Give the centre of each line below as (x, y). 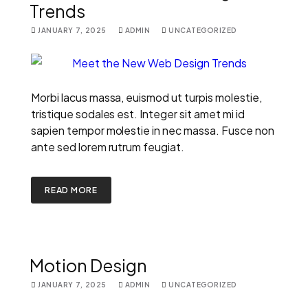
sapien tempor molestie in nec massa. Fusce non (153, 130)
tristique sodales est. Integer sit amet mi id (138, 113)
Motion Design (88, 265)
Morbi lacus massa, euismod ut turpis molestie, (146, 97)
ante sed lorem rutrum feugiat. (108, 146)
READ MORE (71, 190)
